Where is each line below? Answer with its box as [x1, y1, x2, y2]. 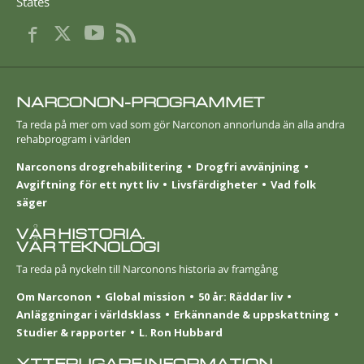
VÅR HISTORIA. [16, 224, 145, 242]
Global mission [105, 289, 185, 305]
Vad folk [271, 176, 316, 192]
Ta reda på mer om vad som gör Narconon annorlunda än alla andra [16, 116, 344, 132]
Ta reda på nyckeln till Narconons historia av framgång [16, 261, 278, 276]
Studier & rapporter [16, 325, 126, 340]
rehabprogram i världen [16, 131, 131, 146]
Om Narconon [16, 289, 92, 305]
